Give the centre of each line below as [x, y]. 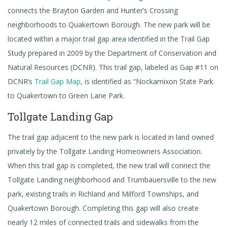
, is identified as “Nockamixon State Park [147, 81]
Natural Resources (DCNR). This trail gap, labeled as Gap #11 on [113, 67]
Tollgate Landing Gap [60, 117]
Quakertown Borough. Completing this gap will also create [103, 208]
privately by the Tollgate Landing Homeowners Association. [105, 151]
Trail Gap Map [58, 81]
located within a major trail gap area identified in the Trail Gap [109, 39]
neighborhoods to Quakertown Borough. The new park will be [109, 25]
